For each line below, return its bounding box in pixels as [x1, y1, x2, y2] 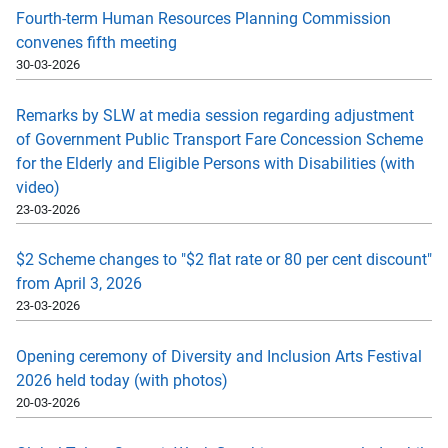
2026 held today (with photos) [16, 371, 228, 391]
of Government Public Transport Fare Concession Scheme [16, 129, 423, 149]
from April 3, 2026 [16, 274, 142, 294]
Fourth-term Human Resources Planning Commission [16, 8, 391, 28]
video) [16, 177, 60, 197]
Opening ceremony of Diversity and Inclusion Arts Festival [16, 347, 422, 367]
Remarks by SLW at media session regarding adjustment [16, 105, 414, 125]
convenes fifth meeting [16, 32, 177, 52]
